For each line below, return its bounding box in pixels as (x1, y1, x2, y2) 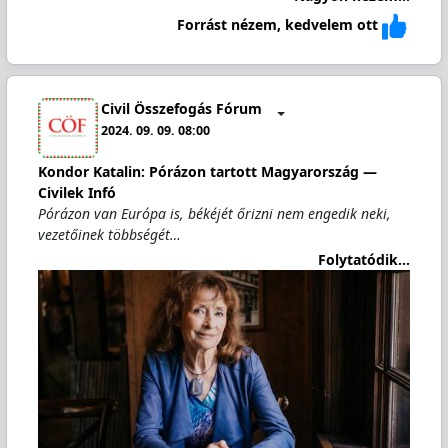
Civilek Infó (37, 183, 116, 203)
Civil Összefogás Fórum (101, 98, 263, 118)
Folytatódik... (318, 249, 411, 269)
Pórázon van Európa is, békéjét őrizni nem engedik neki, (37, 204, 391, 224)
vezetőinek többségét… (37, 225, 181, 245)
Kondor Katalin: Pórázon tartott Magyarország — (37, 162, 377, 182)
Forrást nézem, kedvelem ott (177, 15, 379, 35)
